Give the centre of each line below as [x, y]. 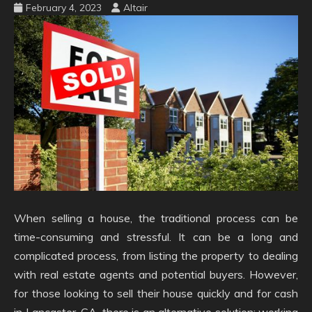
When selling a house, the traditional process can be [156, 218]
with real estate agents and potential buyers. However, [156, 275]
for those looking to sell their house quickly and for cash [156, 294]
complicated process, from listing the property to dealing [156, 256]
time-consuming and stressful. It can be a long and [156, 237]
